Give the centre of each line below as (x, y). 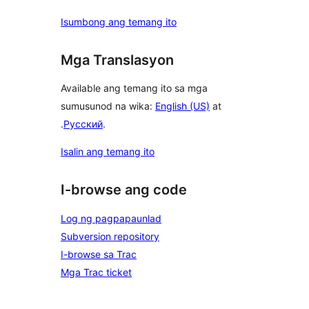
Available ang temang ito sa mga (134, 88)
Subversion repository (110, 236)
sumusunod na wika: (108, 106)
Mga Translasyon (117, 60)
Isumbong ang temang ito (119, 21)
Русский (83, 124)
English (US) (182, 106)
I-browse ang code (124, 190)
